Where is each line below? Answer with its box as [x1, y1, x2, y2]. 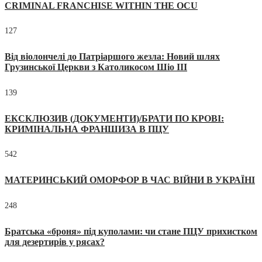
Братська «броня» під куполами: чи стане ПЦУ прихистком [5, 226, 257, 236]
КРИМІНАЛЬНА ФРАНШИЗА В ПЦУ [5, 123, 169, 134]
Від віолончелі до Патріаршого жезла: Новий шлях [5, 51, 220, 62]
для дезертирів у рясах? [5, 236, 105, 247]
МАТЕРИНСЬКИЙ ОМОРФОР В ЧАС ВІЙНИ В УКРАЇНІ [5, 175, 255, 185]
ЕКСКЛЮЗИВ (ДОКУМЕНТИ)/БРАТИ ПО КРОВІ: [5, 113, 224, 123]
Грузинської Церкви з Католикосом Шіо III [5, 62, 187, 73]
